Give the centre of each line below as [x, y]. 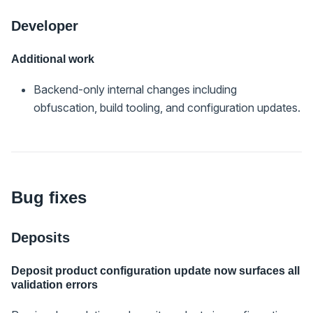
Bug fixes [49, 197]
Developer [45, 26]
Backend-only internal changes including [135, 89]
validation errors [54, 284]
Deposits [41, 237]
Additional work [53, 59]
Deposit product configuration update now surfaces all [155, 270]
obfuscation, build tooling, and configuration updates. [167, 107]
